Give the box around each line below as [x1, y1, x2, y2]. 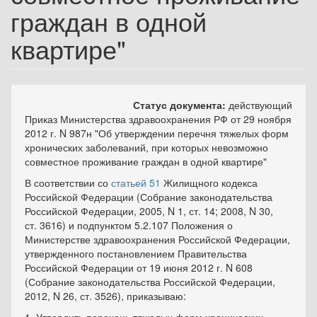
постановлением [97, 246, 175, 260]
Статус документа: [133, 98, 229, 112]
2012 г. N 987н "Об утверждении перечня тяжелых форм [25, 126, 289, 140]
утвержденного [25, 246, 97, 260]
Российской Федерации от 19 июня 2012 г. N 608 [25, 260, 253, 275]
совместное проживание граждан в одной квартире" [25, 154, 267, 168]
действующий [229, 98, 292, 112]
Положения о [168, 218, 233, 232]
